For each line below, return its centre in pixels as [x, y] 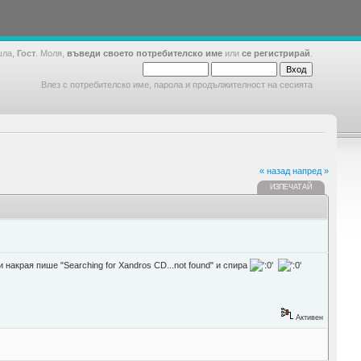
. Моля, [51, 53]
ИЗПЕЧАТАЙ [290, 187]
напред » [311, 170]
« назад [275, 170]
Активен [308, 318]
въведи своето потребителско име [145, 53]
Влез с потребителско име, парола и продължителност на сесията [177, 85]
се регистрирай [276, 53]
